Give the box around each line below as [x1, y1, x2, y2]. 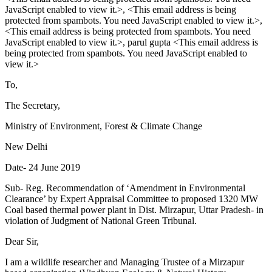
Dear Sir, [5, 236, 39, 247]
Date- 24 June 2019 [5, 162, 80, 173]
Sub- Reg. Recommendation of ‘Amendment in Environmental [5, 183, 245, 194]
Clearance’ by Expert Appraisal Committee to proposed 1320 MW [5, 194, 258, 205]
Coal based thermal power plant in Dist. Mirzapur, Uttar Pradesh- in [5, 205, 263, 216]
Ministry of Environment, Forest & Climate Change [5, 121, 202, 132]
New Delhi [5, 141, 47, 152]
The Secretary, [5, 100, 60, 111]
